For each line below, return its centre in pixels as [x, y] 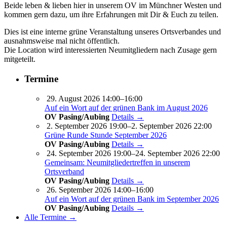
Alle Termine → [50, 217]
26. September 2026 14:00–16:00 [100, 190]
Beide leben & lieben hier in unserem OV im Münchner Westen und [113, 6]
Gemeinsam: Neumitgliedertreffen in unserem [117, 162]
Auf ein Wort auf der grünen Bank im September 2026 [132, 199]
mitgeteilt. [20, 59]
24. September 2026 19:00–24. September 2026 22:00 [133, 153]
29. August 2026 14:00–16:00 [94, 98]
